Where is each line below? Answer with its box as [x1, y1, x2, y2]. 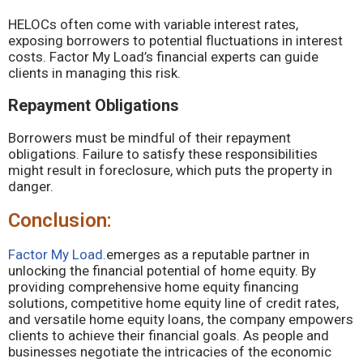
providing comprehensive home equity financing [8, 279, 299, 295]
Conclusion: [8, 209, 112, 232]
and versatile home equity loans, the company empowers [8, 311, 353, 327]
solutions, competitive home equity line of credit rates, [8, 295, 339, 311]
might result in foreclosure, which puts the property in [8, 162, 332, 178]
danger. [8, 178, 53, 194]
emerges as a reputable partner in [106, 246, 310, 263]
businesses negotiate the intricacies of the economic [8, 344, 331, 360]
